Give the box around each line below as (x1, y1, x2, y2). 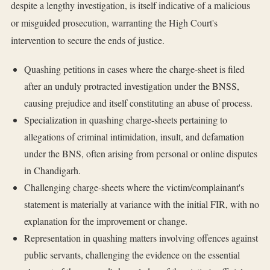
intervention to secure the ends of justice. (11, 34, 165, 47)
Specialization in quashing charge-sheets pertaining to (24, 113, 227, 127)
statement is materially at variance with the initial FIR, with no (24, 198, 259, 211)
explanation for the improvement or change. (24, 215, 187, 228)
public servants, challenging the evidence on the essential (24, 248, 240, 262)
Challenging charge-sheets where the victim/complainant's (24, 181, 244, 194)
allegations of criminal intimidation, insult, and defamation (24, 130, 244, 143)
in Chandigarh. (24, 164, 81, 177)
